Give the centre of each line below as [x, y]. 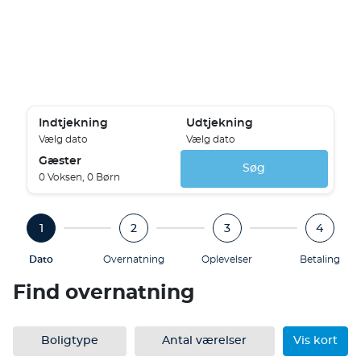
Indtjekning [74, 123]
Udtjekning [220, 123]
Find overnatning [104, 293]
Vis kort [315, 341]
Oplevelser [227, 259]
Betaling [320, 259]
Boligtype [69, 341]
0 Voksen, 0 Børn [80, 177]
